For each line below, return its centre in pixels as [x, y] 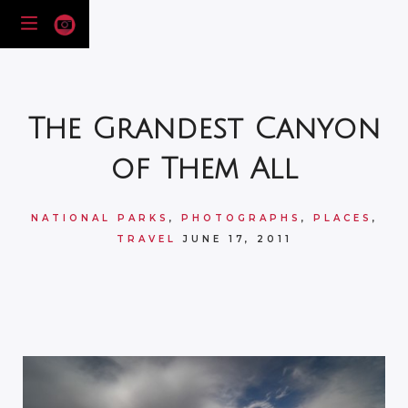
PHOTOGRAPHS [241, 218]
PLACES [342, 218]
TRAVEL [146, 239]
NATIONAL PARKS [100, 218]
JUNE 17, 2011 [237, 239]
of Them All [204, 169]
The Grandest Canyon [204, 129]
